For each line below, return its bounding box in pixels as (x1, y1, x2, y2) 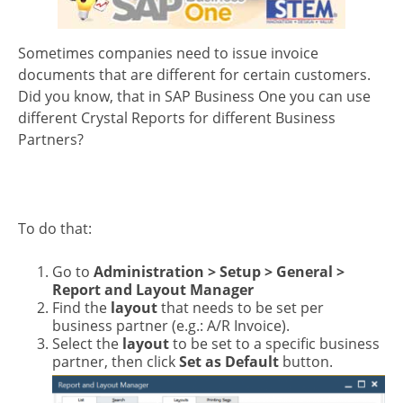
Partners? (18, 129, 84, 149)
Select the (51, 333, 122, 354)
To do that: (18, 219, 92, 238)
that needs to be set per (157, 297, 324, 318)
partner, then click (51, 351, 179, 372)
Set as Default (178, 351, 282, 372)
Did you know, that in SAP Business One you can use (18, 85, 371, 106)
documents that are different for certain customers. (18, 64, 371, 85)
